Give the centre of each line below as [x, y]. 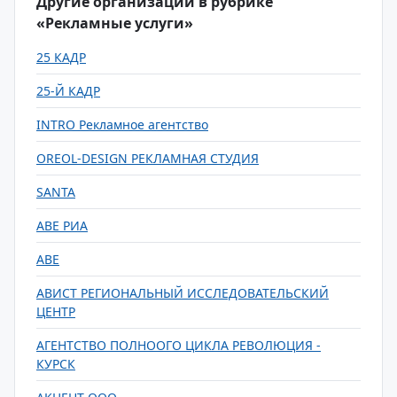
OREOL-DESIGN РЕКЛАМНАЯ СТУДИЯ [148, 158]
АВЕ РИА [62, 226]
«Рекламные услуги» [115, 23]
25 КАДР [61, 57]
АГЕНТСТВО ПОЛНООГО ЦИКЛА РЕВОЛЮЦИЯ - [179, 345]
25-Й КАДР [68, 91]
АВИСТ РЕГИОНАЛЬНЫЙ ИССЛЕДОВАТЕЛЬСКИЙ [183, 293]
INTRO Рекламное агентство [122, 125]
